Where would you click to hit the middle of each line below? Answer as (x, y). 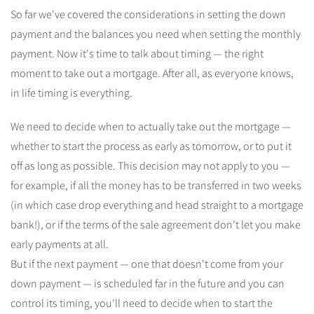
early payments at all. (60, 244)
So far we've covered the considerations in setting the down (148, 14)
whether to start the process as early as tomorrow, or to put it (151, 146)
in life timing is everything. (71, 93)
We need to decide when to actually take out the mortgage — (151, 126)
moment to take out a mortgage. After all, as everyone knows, (152, 73)
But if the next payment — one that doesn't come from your (147, 264)
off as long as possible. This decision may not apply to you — (150, 165)
